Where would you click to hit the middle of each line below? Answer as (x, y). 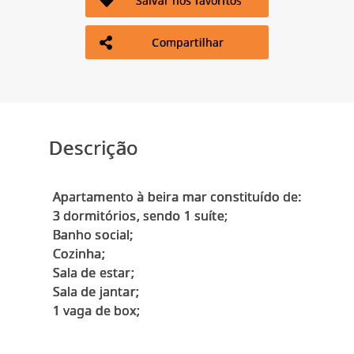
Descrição (93, 148)
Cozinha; (79, 254)
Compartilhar (188, 43)
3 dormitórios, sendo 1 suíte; (140, 216)
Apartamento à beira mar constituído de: (177, 197)
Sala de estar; (93, 273)
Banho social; (93, 235)
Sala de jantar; (96, 292)
